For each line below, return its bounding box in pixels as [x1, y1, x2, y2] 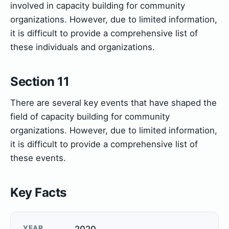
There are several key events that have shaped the [10, 97, 217, 108]
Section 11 [10, 74, 70, 89]
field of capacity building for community [10, 111, 170, 122]
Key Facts [10, 185, 66, 200]
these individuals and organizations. [10, 41, 155, 52]
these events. [10, 152, 66, 163]
